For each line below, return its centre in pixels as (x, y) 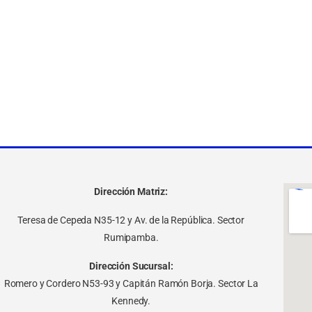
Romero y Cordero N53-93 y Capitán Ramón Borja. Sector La (131, 284)
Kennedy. (131, 301)
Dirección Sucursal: (131, 266)
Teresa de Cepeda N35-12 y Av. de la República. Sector (131, 220)
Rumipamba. (131, 238)
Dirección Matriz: (131, 192)
